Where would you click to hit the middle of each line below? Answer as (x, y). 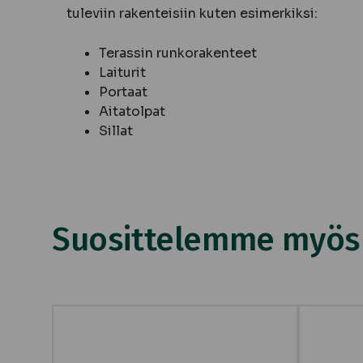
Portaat (123, 92)
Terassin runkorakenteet (178, 53)
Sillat (116, 130)
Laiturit (122, 72)
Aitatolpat (132, 111)
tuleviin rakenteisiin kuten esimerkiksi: (192, 13)
